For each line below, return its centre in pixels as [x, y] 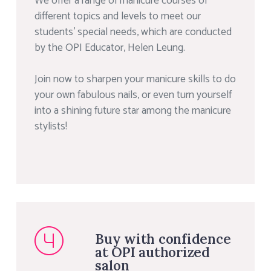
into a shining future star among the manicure [133, 111]
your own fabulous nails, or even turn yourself [133, 95]
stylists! [51, 127]
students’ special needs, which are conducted [133, 32]
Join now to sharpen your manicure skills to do [135, 80]
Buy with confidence [163, 239]
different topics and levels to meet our [118, 17]
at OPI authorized [152, 252]
